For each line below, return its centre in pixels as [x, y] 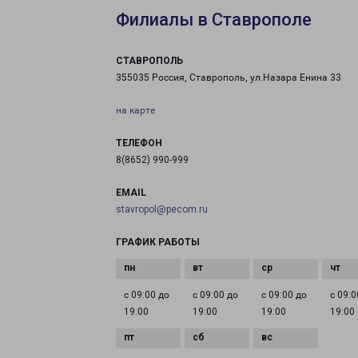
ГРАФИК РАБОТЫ [158, 242]
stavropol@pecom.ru [162, 209]
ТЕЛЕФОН [139, 143]
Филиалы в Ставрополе [214, 20]
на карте [135, 110]
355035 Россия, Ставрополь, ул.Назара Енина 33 [229, 78]
